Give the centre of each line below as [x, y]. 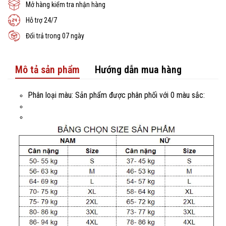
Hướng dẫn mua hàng [138, 70]
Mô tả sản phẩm [47, 70]
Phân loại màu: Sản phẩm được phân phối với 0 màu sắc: [116, 95]
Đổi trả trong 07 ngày [55, 36]
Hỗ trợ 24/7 [41, 20]
